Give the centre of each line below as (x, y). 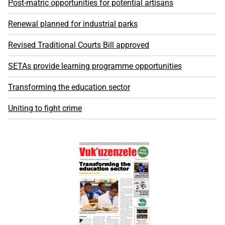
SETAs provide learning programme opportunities (95, 66)
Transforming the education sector (69, 87)
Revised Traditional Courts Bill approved (79, 45)
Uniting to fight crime (45, 108)
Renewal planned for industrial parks (73, 24)
